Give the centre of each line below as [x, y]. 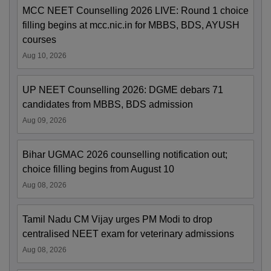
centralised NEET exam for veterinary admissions [128, 234]
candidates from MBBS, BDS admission [108, 104]
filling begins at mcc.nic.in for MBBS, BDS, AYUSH [131, 25]
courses [39, 40]
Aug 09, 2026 [44, 120]
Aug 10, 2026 [44, 56]
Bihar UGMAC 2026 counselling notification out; [125, 155]
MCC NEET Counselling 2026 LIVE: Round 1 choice [135, 11]
